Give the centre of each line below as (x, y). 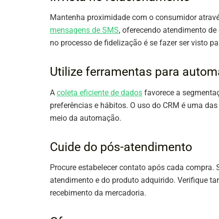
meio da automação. (86, 118)
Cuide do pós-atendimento (121, 147)
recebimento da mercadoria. (98, 193)
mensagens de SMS (84, 30)
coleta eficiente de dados (99, 92)
